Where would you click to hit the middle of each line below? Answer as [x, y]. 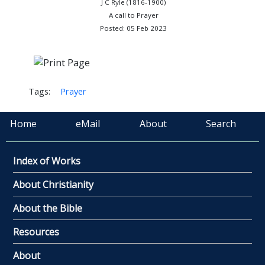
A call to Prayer [133, 15]
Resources [36, 232]
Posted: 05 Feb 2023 [134, 28]
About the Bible [48, 208]
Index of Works [47, 161]
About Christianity [53, 184]
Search [221, 123]
